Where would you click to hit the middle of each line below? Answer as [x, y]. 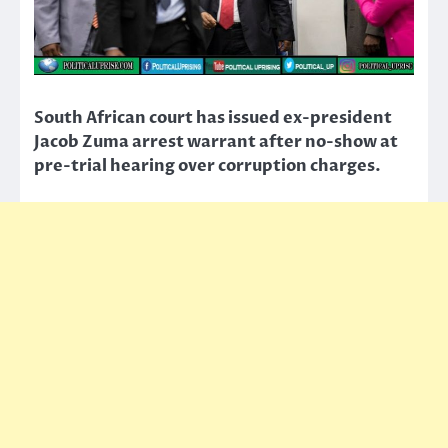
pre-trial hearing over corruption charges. [207, 166]
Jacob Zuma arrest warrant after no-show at [216, 142]
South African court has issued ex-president [213, 118]
